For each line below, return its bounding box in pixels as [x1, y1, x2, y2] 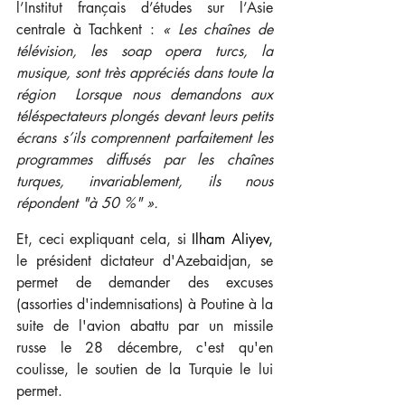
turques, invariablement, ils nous [16, 171, 273, 191]
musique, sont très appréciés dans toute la [16, 62, 273, 82]
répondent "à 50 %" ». [16, 193, 158, 212]
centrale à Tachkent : [16, 19, 163, 39]
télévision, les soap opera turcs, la [16, 41, 273, 61]
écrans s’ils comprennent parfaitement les [16, 127, 273, 147]
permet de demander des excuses [16, 272, 273, 292]
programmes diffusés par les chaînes [16, 149, 273, 169]
